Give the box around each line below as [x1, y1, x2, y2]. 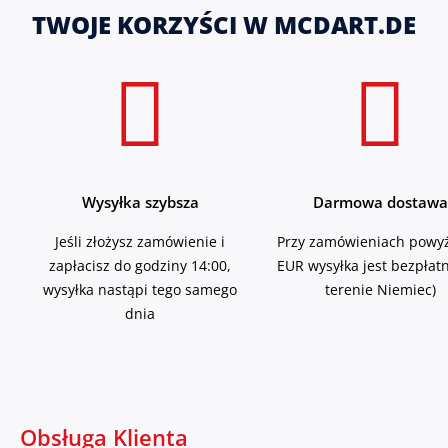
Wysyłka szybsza [81, 192, 199, 213]
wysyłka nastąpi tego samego [43, 280, 237, 300]
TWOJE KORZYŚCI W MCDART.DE [32, 7, 416, 43]
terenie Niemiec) [324, 280, 436, 300]
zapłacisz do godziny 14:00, [49, 256, 231, 276]
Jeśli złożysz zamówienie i [55, 232, 225, 252]
